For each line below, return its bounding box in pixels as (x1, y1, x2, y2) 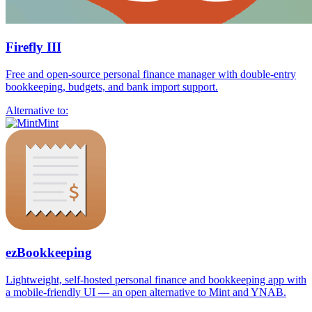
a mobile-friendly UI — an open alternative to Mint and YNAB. (6, 286, 286, 299)
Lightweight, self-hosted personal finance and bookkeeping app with (6, 274, 306, 286)
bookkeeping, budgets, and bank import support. (6, 80, 218, 93)
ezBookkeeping (6, 245, 92, 260)
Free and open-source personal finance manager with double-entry (6, 68, 296, 80)
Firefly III (6, 39, 61, 54)
